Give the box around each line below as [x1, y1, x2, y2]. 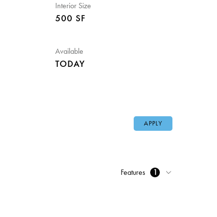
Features [121, 168, 145, 177]
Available [55, 46, 83, 56]
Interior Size [55, 1, 91, 10]
